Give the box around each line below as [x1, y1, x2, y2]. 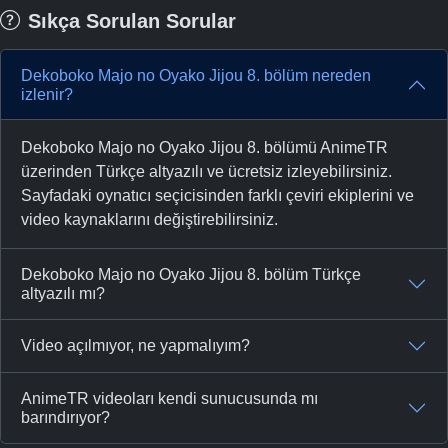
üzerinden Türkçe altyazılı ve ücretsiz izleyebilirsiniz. [21, 162, 392, 180]
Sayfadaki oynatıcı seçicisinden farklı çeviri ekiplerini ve [21, 186, 414, 204]
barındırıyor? [21, 408, 110, 426]
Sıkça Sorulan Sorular [28, 9, 236, 32]
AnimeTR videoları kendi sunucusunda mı [21, 389, 318, 407]
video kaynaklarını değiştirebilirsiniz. [21, 210, 278, 228]
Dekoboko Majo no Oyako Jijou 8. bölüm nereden [21, 66, 371, 84]
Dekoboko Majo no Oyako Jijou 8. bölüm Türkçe [21, 265, 361, 283]
